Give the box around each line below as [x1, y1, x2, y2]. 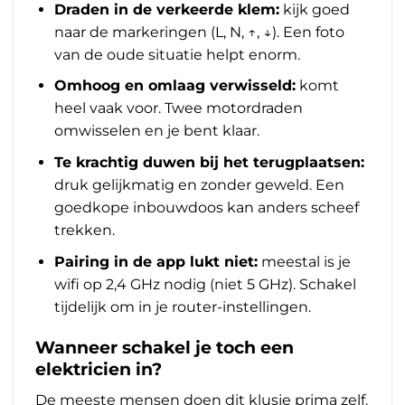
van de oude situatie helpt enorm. [53, 45, 300, 63]
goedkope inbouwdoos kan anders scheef [53, 199, 359, 217]
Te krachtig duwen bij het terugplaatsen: [53, 154, 364, 172]
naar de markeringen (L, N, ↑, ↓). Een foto [53, 23, 344, 41]
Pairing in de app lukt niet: [53, 252, 258, 270]
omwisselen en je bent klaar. [53, 122, 259, 140]
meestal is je [257, 252, 351, 270]
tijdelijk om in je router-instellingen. [53, 297, 311, 316]
